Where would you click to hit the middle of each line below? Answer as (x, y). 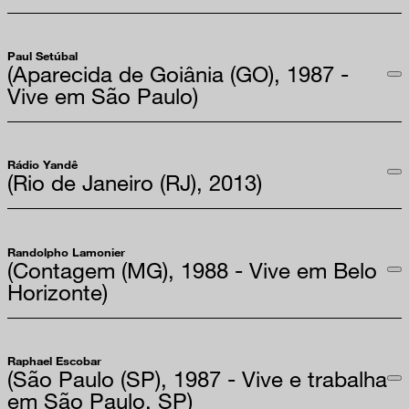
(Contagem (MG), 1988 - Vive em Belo (192, 269)
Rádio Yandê (42, 165)
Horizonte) (58, 291)
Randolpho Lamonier (66, 252)
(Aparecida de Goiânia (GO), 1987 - (178, 74)
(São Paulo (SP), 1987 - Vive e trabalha (197, 378)
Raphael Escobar (54, 360)
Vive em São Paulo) (103, 96)
